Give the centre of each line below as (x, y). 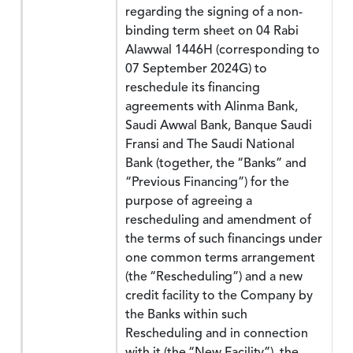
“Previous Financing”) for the (207, 182)
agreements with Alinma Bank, (212, 106)
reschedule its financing (193, 87)
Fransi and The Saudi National (210, 144)
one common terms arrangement (220, 258)
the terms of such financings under (224, 239)
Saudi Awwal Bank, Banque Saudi (219, 125)
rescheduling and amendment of (218, 220)
